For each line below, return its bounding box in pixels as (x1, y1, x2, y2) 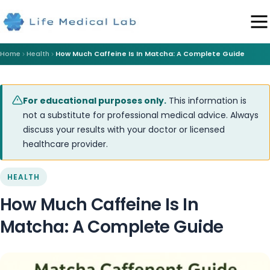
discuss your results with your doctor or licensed (23, 124, 225, 136)
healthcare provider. (23, 138, 108, 150)
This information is (166, 95, 246, 107)
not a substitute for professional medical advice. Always (23, 109, 259, 121)
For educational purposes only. (23, 95, 166, 107)
